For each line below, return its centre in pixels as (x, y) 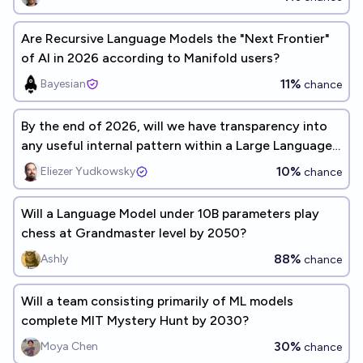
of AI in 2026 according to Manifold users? (150, 58)
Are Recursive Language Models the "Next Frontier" (175, 38)
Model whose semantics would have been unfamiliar (177, 165)
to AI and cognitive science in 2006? (132, 184)
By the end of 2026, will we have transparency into (174, 126)
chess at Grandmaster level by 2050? (134, 233)
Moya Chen (69, 346)
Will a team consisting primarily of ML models (157, 301)
